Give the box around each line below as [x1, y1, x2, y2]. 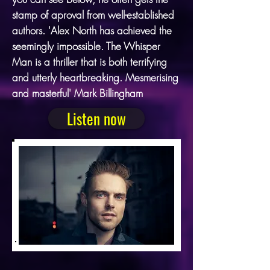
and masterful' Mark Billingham [12, 86, 143, 100]
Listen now [67, 107, 126, 130]
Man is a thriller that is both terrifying [12, 54, 167, 69]
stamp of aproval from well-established [12, 7, 174, 22]
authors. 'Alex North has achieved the [12, 23, 172, 37]
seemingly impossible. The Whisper [12, 39, 160, 53]
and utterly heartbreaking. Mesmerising [12, 70, 178, 84]
